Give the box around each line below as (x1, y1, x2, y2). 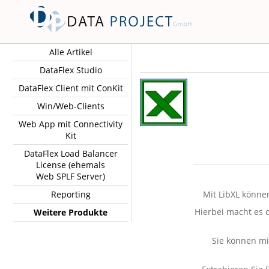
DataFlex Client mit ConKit (18, 82, 123, 94)
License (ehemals (36, 159, 105, 171)
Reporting (50, 189, 91, 200)
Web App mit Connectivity (19, 118, 122, 130)
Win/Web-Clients (37, 100, 104, 112)
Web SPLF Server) (36, 171, 105, 182)
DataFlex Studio (39, 64, 102, 76)
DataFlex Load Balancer (23, 148, 118, 159)
